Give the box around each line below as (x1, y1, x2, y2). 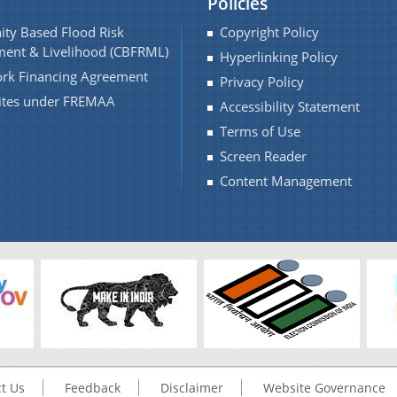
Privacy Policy (220, 73, 304, 91)
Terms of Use (220, 122, 300, 141)
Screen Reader (220, 147, 307, 166)
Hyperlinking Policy (220, 48, 338, 66)
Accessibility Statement (220, 97, 360, 116)
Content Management (220, 172, 352, 191)
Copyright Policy (220, 23, 319, 42)
